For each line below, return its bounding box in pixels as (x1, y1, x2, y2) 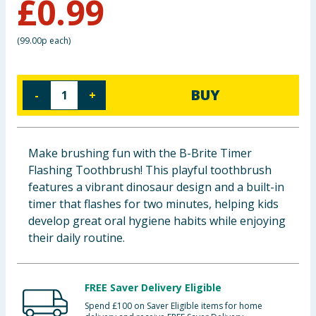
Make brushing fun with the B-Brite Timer (28, 145, 252, 161)
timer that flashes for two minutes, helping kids (28, 196, 279, 212)
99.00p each (20, 35, 68, 47)
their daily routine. (28, 230, 125, 245)
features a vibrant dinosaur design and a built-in (28, 179, 284, 195)
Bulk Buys (6, 114, 59, 129)
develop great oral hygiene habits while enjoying (28, 213, 286, 229)
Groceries (6, 79, 60, 95)
